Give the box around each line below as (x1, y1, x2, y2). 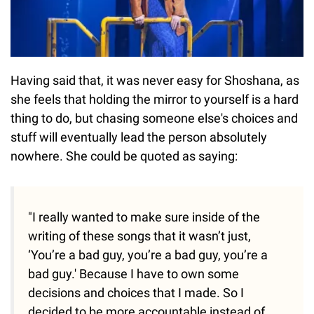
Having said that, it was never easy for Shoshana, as (11, 72, 299, 88)
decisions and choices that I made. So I (28, 285, 244, 300)
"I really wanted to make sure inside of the (28, 209, 260, 224)
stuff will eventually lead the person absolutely (11, 129, 267, 144)
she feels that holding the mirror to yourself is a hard (11, 91, 299, 107)
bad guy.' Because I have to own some (28, 266, 239, 281)
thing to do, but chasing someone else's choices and (11, 110, 298, 125)
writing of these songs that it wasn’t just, (28, 228, 251, 243)
